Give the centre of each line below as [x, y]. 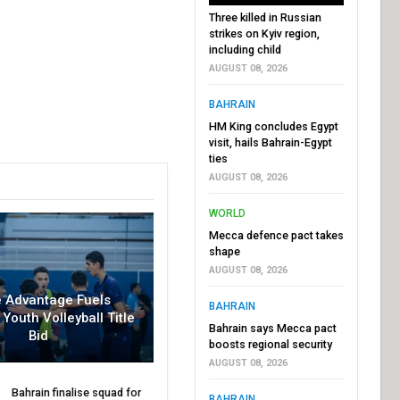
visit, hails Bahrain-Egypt [270, 142]
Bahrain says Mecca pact [272, 328]
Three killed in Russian [265, 17]
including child [245, 49]
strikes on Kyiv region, [264, 33]
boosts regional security [270, 344]
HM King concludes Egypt [273, 126]
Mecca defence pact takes [276, 235]
